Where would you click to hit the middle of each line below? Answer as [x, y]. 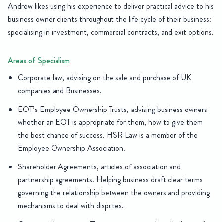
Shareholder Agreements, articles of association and [99, 167]
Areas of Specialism [39, 61]
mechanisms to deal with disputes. [71, 206]
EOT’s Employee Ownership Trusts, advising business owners [112, 110]
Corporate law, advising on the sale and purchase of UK [105, 78]
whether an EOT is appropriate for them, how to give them [110, 122]
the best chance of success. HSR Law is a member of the [108, 135]
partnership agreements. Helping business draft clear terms [110, 180]
